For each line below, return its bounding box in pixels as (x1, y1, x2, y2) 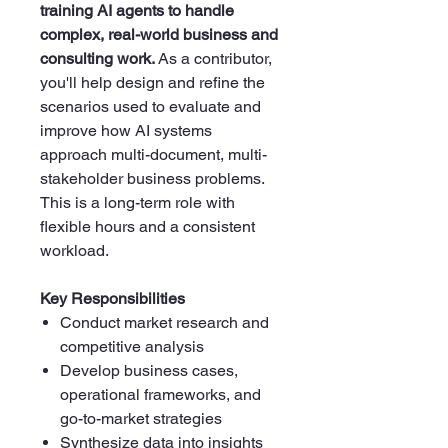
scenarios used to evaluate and (40, 97, 261, 116)
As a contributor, (155, 49, 272, 68)
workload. (40, 241, 109, 260)
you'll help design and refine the (40, 73, 265, 92)
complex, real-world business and (40, 25, 278, 44)
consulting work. (40, 49, 155, 68)
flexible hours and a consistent (40, 217, 255, 236)
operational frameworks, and (60, 385, 261, 404)
